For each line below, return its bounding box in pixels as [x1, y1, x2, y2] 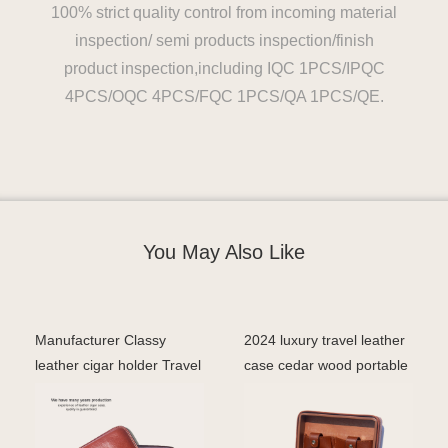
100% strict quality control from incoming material [51, 4, 397, 21]
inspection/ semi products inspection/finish [74, 32, 374, 49]
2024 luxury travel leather [244, 332, 405, 348]
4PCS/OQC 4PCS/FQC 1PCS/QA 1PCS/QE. [64, 88, 384, 105]
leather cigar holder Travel [35, 357, 201, 373]
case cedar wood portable [244, 357, 408, 373]
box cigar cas [244, 382, 328, 398]
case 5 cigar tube [35, 382, 144, 398]
